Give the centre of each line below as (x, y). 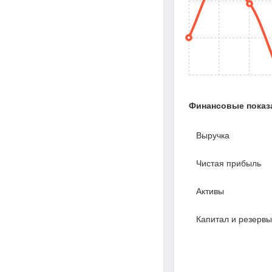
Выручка (213, 136)
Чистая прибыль (229, 164)
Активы (210, 192)
